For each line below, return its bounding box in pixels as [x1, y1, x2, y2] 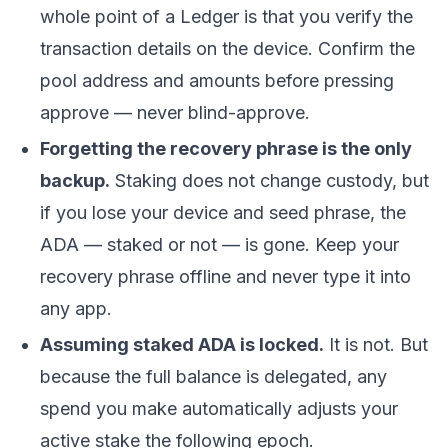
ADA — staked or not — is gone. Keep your [40, 234, 399, 255]
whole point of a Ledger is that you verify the [40, 6, 413, 27]
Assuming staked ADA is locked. [40, 334, 324, 355]
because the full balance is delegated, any [40, 366, 387, 387]
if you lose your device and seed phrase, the [40, 202, 406, 223]
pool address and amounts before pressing [40, 70, 394, 91]
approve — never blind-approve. [40, 102, 310, 123]
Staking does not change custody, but [110, 170, 429, 191]
